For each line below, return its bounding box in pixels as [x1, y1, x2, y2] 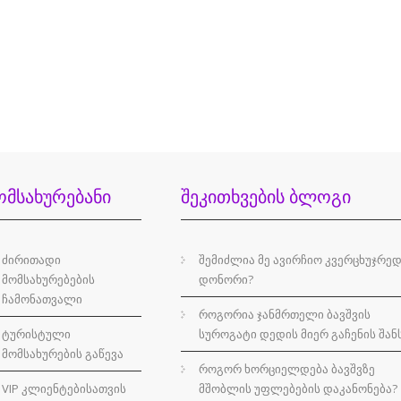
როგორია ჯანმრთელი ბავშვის [199, 305, 371, 322]
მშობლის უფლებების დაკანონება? [199, 380, 397, 397]
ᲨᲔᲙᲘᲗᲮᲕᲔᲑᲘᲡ [181, 185, 289, 208]
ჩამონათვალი [2, 290, 82, 307]
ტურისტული [2, 325, 71, 342]
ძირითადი [2, 251, 61, 268]
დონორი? [199, 270, 253, 287]
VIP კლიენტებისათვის [2, 380, 126, 397]
